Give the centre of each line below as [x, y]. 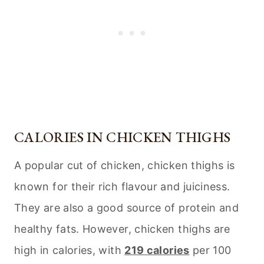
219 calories [157, 250]
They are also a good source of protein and [127, 208]
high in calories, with [70, 250]
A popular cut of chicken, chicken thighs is [125, 166]
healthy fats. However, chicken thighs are [122, 229]
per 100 [210, 250]
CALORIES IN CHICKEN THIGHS [123, 137]
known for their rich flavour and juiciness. [122, 187]
